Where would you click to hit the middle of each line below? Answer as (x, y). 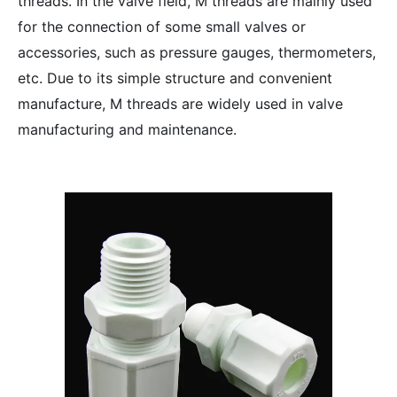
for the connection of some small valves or (162, 27)
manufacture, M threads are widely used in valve (180, 104)
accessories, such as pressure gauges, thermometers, (197, 52)
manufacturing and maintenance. (127, 129)
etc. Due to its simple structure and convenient (175, 78)
